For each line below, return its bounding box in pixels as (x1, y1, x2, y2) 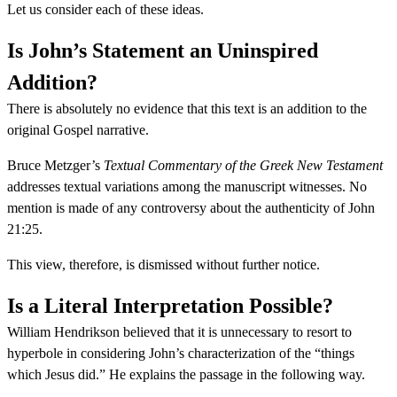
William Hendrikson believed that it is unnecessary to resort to (7, 323, 352, 339)
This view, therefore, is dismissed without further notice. (7, 256, 320, 272)
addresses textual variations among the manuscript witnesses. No (7, 178, 367, 194)
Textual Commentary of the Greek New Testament (104, 157, 383, 173)
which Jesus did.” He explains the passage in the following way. (7, 366, 365, 382)
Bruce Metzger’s (7, 157, 104, 173)
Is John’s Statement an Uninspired (7, 38, 318, 62)
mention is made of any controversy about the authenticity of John (7, 199, 375, 215)
